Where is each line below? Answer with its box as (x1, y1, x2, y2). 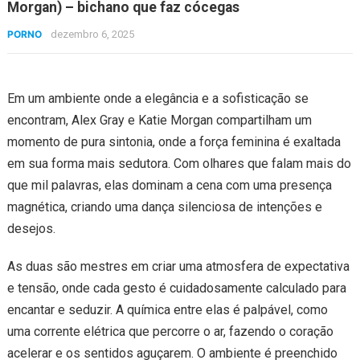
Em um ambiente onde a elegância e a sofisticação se (6, 91, 309, 107)
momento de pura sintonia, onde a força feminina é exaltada (6, 134, 341, 150)
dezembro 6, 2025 (50, 28, 134, 41)
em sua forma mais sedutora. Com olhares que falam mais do (6, 156, 351, 172)
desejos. (6, 221, 55, 237)
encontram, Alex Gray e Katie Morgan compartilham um (6, 112, 312, 129)
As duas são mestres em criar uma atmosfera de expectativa (6, 259, 350, 275)
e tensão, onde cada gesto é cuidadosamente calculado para (6, 280, 346, 297)
